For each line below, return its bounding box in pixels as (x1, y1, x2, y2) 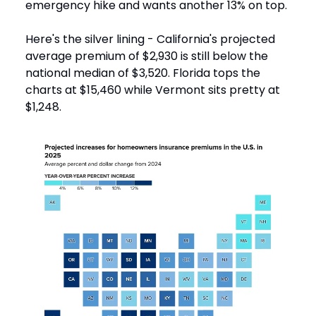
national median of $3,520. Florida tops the (25, 64, 260, 81)
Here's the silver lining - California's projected (25, 30, 275, 47)
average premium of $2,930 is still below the (25, 47, 268, 64)
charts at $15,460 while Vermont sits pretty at (25, 81, 280, 98)
